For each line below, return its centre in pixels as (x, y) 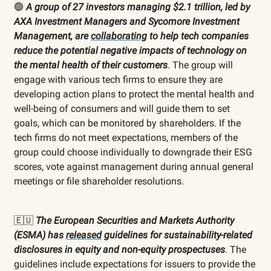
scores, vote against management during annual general (134, 166)
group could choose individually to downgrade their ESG (133, 152)
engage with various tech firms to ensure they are (118, 79)
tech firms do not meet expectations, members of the (126, 137)
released (84, 235)
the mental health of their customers (91, 65)
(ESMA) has (40, 235)
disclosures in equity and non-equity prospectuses (119, 249)
